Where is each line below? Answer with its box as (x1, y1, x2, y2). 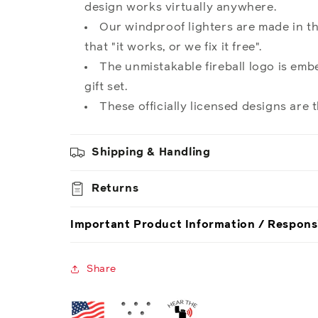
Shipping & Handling (92, 147, 211, 158)
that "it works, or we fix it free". (84, 41, 263, 53)
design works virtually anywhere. (84, 1, 277, 13)
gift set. (84, 81, 128, 92)
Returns (92, 183, 139, 194)
